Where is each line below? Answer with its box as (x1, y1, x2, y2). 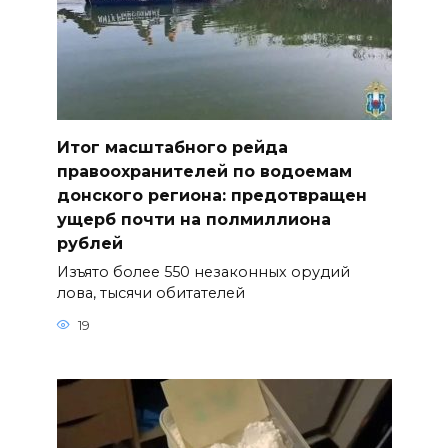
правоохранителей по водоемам (56, 161, 352, 181)
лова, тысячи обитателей (56, 284, 245, 303)
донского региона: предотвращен (56, 185, 367, 205)
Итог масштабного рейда (56, 137, 288, 157)
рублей (56, 233, 123, 253)
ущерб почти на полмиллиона (56, 209, 331, 229)
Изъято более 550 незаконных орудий (56, 263, 350, 282)
